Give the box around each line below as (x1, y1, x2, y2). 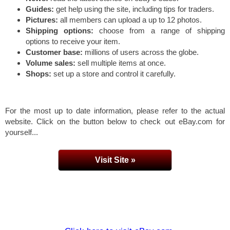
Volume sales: (26, 58, 75, 67)
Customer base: (26, 47, 83, 56)
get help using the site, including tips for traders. (54, 4, 214, 13)
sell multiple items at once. (75, 58, 166, 67)
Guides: (26, 4, 54, 13)
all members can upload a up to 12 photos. (58, 15, 202, 24)
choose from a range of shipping (93, 26, 225, 35)
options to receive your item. (26, 36, 120, 46)
